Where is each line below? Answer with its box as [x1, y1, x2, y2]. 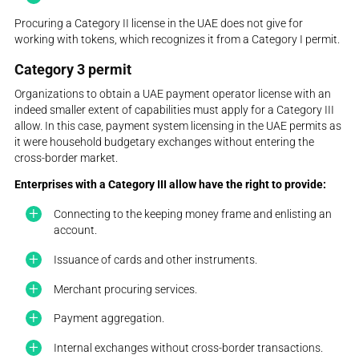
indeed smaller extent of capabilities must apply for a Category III [14, 103, 335, 116]
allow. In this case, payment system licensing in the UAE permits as [14, 119, 342, 132]
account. [54, 224, 98, 237]
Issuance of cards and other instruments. [54, 252, 258, 266]
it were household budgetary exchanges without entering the [14, 135, 315, 148]
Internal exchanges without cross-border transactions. [54, 341, 324, 354]
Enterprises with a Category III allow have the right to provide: [14, 178, 327, 192]
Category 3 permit [14, 60, 132, 78]
